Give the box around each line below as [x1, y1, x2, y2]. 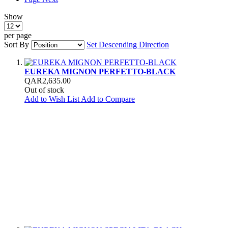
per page [4, 31, 32, 40]
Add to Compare [81, 94, 135, 103]
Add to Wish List [24, 94, 79, 103]
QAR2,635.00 [24, 76, 71, 85]
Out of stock [24, 85, 64, 94]
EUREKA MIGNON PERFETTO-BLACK [24, 67, 176, 76]
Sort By [4, 40, 29, 49]
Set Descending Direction [87, 40, 169, 49]
